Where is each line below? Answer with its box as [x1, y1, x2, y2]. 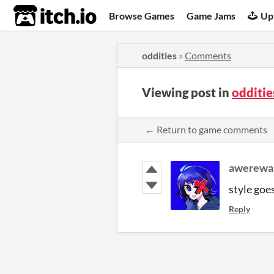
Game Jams [187, 9, 236, 21]
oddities [142, 50, 177, 61]
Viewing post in [142, 85, 232, 100]
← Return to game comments [145, 124, 267, 135]
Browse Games [109, 9, 175, 21]
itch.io [13, 4, 67, 28]
